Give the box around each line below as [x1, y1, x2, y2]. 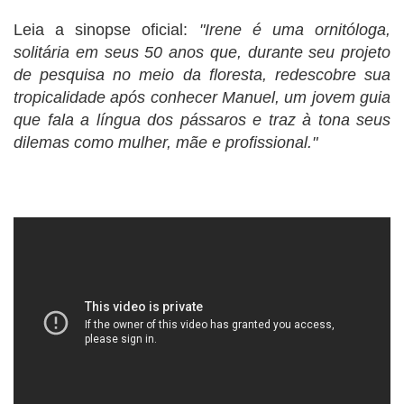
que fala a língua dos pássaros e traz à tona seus [14, 111, 390, 129]
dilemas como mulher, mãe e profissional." [14, 133, 317, 151]
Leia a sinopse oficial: [14, 21, 199, 39]
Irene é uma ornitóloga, [204, 21, 391, 39]
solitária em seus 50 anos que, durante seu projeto [14, 43, 390, 61]
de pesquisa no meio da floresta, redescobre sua [14, 66, 390, 84]
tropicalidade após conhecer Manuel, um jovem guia [14, 88, 390, 106]
